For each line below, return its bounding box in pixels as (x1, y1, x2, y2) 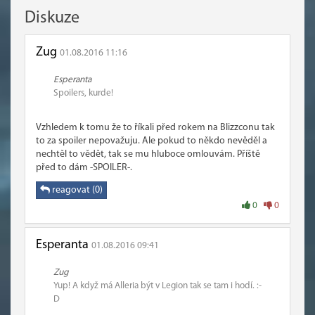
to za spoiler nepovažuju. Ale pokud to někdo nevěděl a (36, 136, 267, 146)
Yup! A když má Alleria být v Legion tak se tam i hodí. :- (53, 281, 262, 290)
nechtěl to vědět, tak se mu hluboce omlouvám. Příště (36, 149, 260, 160)
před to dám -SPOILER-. (36, 162, 132, 173)
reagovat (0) (50, 185, 103, 195)
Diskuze (25, 10, 79, 27)
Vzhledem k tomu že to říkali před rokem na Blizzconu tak (36, 122, 275, 133)
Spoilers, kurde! (53, 89, 113, 98)
